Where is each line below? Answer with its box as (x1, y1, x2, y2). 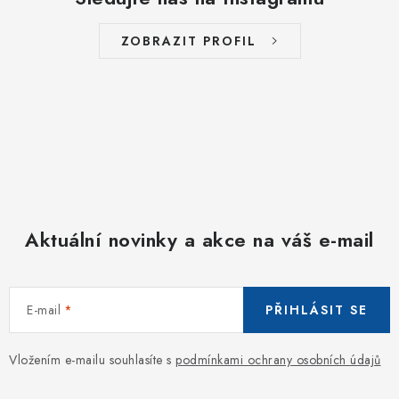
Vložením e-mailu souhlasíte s (9, 350, 175, 369)
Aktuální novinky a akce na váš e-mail (25, 224, 374, 254)
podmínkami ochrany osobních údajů (175, 350, 381, 369)
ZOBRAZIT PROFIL (120, 31, 256, 50)
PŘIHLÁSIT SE (265, 300, 368, 319)
